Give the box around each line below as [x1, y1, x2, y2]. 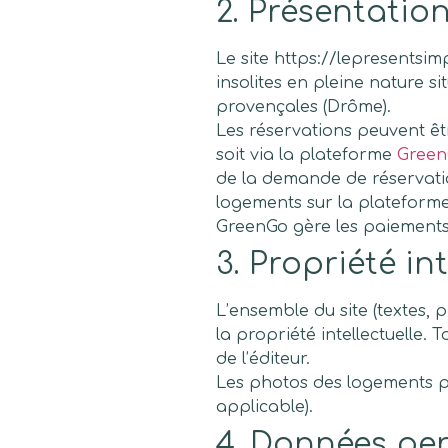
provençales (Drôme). [216, 97, 391, 116]
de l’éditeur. [216, 349, 310, 368]
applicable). [216, 397, 313, 416]
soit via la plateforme [216, 145, 397, 164]
